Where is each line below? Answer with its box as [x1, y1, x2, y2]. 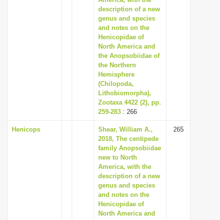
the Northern [98, 61, 136, 69]
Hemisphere [98, 71, 135, 78]
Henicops [12, 126, 40, 133]
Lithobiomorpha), [98, 89, 151, 97]
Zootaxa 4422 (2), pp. [98, 99, 161, 106]
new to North [98, 154, 137, 161]
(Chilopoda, [98, 80, 134, 87]
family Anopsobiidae [98, 144, 161, 152]
